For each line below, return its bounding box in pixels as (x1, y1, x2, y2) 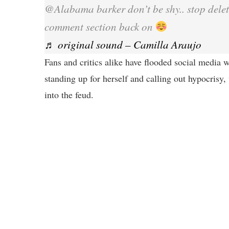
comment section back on (44, 19, 155, 34)
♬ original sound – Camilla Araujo (44, 37, 201, 52)
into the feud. (44, 88, 94, 101)
